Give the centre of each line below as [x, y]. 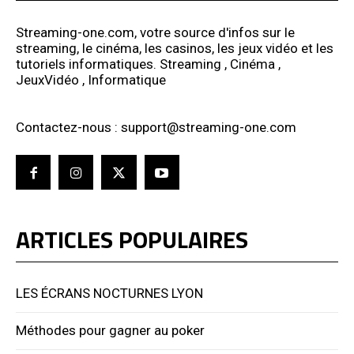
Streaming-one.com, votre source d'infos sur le [155, 32]
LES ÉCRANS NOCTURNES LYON [109, 294]
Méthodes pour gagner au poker [110, 331]
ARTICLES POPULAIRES [132, 240]
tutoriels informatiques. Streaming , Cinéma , [148, 64]
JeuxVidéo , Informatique [91, 79]
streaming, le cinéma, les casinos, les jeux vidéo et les [175, 48]
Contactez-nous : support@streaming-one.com [156, 127]
